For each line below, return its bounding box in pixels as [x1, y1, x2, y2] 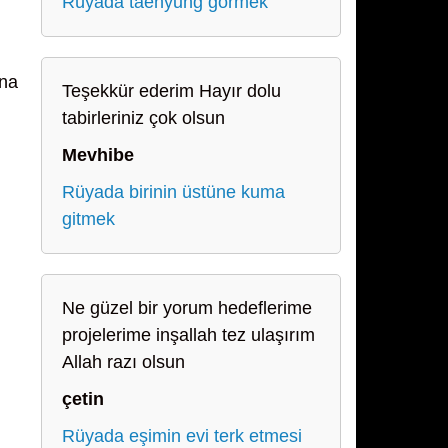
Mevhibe [62, 145, 134, 165]
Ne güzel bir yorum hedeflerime [62, 298, 312, 318]
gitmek [62, 209, 115, 229]
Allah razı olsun [62, 352, 185, 372]
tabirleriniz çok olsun [62, 108, 225, 128]
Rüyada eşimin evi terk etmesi [62, 426, 302, 446]
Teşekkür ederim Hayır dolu [62, 81, 281, 101]
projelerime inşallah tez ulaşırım [62, 325, 315, 345]
